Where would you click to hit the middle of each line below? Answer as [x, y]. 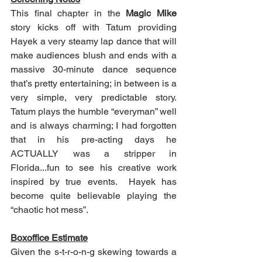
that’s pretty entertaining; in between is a [94, 84]
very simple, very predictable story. [94, 98]
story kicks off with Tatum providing [94, 27]
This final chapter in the [68, 13]
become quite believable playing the [94, 196]
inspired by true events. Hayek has [94, 182]
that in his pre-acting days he [94, 140]
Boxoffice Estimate [49, 238]
